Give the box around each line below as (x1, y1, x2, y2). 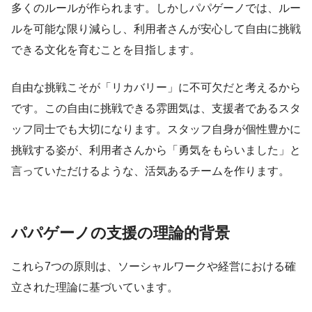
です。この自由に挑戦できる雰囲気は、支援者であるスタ (11, 102, 301, 115)
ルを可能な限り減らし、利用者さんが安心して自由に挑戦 (11, 23, 301, 36)
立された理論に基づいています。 (11, 281, 178, 293)
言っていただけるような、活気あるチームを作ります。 (11, 165, 290, 178)
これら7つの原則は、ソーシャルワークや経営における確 (11, 260, 296, 272)
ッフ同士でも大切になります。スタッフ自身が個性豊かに (11, 123, 301, 136)
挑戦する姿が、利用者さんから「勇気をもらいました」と (11, 144, 301, 157)
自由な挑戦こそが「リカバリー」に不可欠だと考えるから (11, 81, 301, 94)
